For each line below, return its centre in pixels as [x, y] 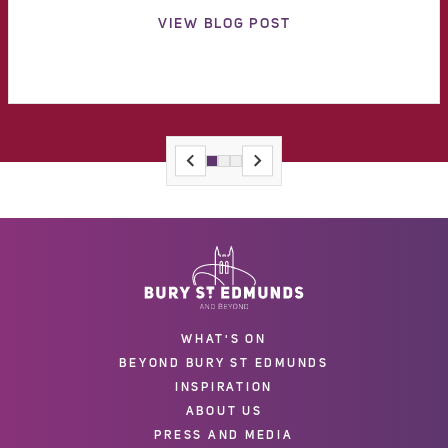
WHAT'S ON [224, 338]
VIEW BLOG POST [224, 24]
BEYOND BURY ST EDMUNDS [224, 362]
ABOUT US [224, 410]
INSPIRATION [224, 386]
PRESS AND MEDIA [224, 434]
